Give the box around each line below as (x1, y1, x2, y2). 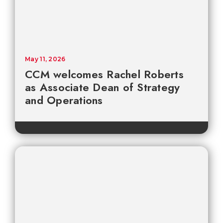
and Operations (25, 92, 103, 108)
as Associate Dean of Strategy (25, 79, 180, 95)
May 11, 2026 (25, 55, 66, 63)
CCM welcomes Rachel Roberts (25, 66, 184, 82)
